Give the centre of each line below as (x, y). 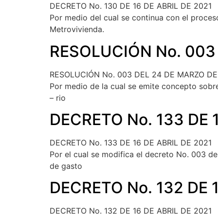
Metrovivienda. (77, 29)
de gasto (66, 166)
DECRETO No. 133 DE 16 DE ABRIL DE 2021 (131, 142)
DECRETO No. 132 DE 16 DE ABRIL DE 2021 (131, 211)
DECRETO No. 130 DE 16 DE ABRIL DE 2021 (131, 6)
